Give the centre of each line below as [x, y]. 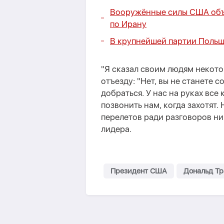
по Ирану [128, 24]
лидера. [117, 129]
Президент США [139, 171]
